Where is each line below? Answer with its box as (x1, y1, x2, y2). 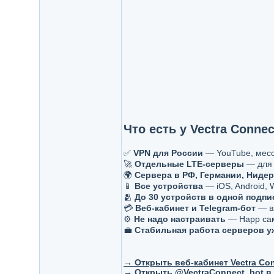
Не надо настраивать (133, 214, 226, 224)
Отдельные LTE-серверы (134, 159, 244, 169)
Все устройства (134, 181, 203, 191)
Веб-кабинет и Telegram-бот (135, 203, 256, 213)
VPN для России (133, 148, 203, 158)
